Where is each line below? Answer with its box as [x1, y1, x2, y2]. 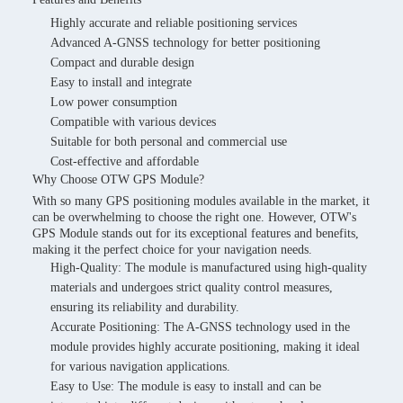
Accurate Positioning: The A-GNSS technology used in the [50, 320, 350, 334]
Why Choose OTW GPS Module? [32, 173, 204, 186]
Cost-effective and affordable [50, 155, 199, 168]
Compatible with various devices [50, 115, 216, 129]
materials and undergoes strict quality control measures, [50, 281, 333, 294]
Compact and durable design [50, 56, 194, 69]
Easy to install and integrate [50, 76, 192, 89]
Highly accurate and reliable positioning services [50, 16, 297, 30]
